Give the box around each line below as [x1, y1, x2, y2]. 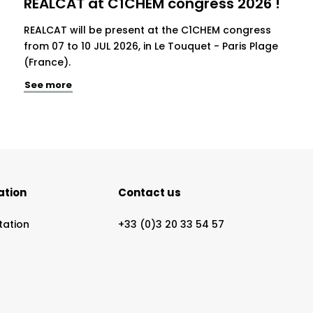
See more [24, 78, 73, 92]
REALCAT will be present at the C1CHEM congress [24, 23, 272, 38]
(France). [24, 55, 71, 70]
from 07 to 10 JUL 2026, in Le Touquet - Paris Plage [24, 39, 279, 54]
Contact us [118, 185, 182, 201]
